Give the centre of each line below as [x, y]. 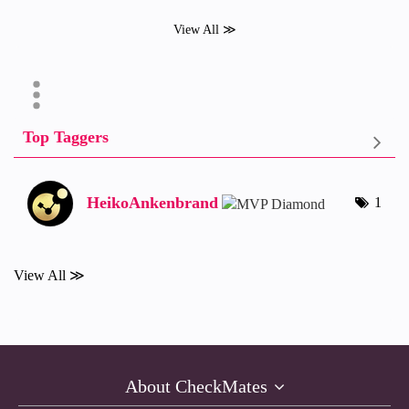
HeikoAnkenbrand [152, 203]
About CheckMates [196, 386]
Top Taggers [66, 137]
